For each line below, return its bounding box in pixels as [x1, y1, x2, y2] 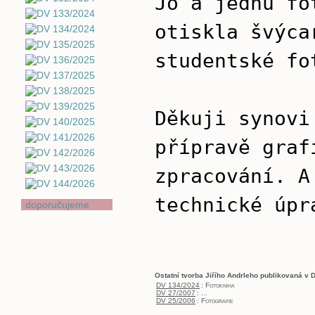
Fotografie [201, 297, 233, 304]
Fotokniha [205, 281, 235, 289]
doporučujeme [25, 199, 89, 210]
